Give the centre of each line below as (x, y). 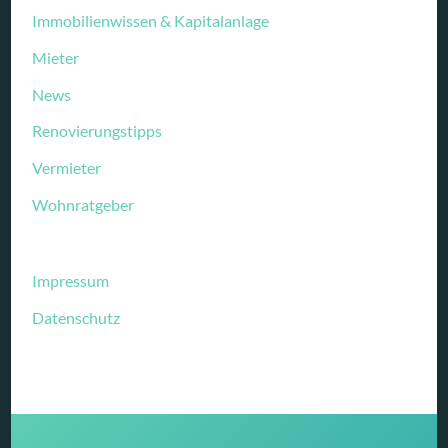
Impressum (71, 281)
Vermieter (67, 168)
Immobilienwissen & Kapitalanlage (151, 20)
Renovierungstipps (97, 131)
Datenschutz (76, 318)
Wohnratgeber (83, 205)
